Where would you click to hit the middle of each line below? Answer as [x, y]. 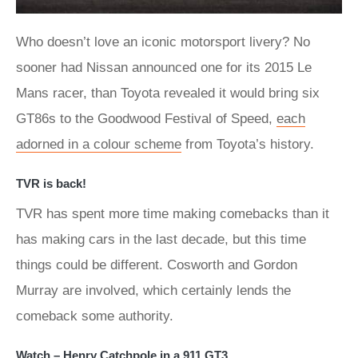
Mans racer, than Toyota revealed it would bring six [168, 93]
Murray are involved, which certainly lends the [153, 290]
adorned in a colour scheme [99, 144]
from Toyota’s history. [248, 144]
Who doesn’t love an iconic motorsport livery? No [163, 42]
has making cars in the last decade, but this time [161, 239]
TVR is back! [51, 183]
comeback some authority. [95, 316]
